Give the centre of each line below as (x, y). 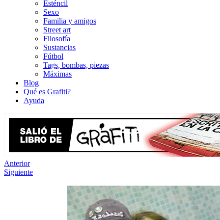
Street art (57, 30)
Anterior (17, 164)
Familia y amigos (70, 21)
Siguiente (18, 172)
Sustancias (59, 48)
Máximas (57, 74)
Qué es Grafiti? (47, 92)
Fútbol (53, 56)
